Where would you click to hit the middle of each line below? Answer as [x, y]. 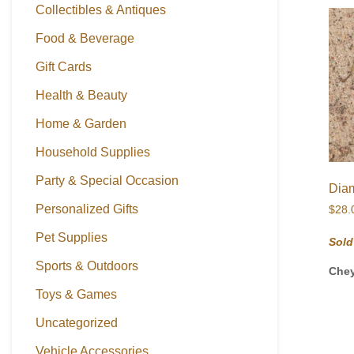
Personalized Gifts [87, 209]
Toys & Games [76, 294]
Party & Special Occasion [107, 180]
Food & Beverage [85, 38]
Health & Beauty [81, 95]
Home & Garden [81, 123]
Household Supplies [93, 152]
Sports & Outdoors [87, 265]
